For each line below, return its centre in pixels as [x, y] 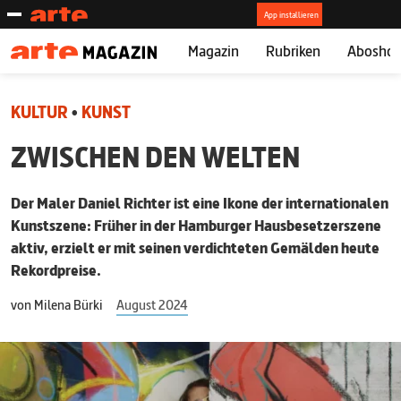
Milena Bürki [68, 305]
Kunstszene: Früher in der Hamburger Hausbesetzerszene [196, 225]
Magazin [213, 51]
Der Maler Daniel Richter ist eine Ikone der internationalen [200, 203]
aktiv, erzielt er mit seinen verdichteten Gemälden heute [195, 247]
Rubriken [293, 51]
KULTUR [39, 112]
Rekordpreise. [56, 270]
